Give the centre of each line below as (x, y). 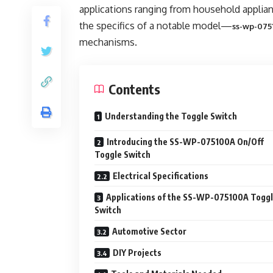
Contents (134, 89)
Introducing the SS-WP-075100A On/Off (185, 142)
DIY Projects (137, 253)
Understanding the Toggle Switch (171, 116)
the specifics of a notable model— (156, 26)
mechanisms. (108, 42)
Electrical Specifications (161, 176)
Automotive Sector (149, 231)
